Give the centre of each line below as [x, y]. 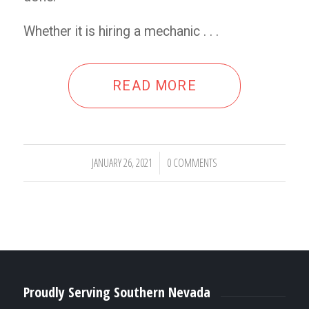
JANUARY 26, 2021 [122, 162]
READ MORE [154, 86]
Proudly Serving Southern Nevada [117, 292]
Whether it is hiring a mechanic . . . [121, 31]
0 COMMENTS [192, 162]
